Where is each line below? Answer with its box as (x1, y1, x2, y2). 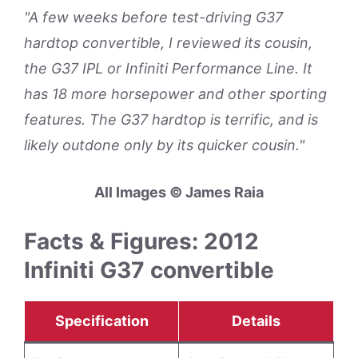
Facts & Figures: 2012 (24, 228, 259, 255)
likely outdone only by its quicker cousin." (24, 137, 304, 153)
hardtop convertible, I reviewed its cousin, (24, 34, 312, 51)
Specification (54, 312, 149, 329)
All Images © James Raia (94, 184, 264, 201)
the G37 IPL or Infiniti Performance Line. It (24, 60, 312, 77)
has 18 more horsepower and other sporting (24, 86, 327, 102)
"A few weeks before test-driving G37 (24, 9, 283, 26)
